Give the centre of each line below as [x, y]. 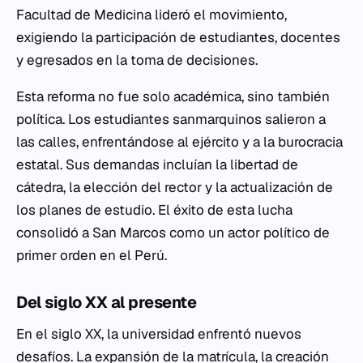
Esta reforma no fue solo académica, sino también [173, 96]
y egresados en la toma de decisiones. [137, 60]
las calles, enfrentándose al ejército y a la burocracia [179, 142]
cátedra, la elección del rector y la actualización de [175, 187]
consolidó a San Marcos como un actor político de [173, 233]
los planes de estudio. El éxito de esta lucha [154, 210]
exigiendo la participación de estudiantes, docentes [178, 37]
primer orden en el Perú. [92, 255]
